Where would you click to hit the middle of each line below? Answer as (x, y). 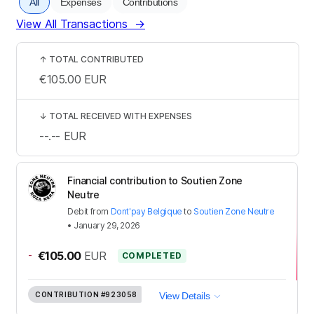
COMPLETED (152, 255)
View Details (185, 295)
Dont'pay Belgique (146, 211)
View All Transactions (72, 23)
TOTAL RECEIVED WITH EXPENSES (121, 116)
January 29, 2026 (107, 225)
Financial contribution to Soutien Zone (155, 180)
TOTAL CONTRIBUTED (96, 59)
